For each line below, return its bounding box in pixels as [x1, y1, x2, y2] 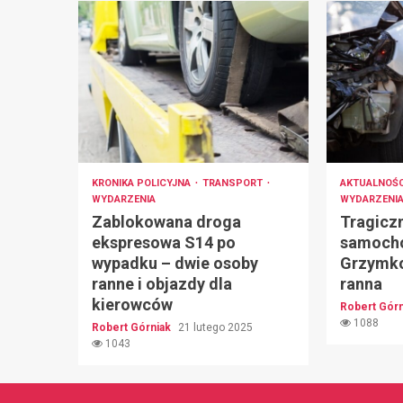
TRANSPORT [202, 177, 265, 190]
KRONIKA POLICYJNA [92, 177, 193, 190]
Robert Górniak [92, 321, 174, 335]
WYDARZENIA [92, 193, 156, 206]
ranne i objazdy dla [92, 274, 232, 294]
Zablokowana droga [92, 212, 241, 232]
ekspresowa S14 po [92, 233, 236, 253]
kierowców [92, 295, 173, 315]
